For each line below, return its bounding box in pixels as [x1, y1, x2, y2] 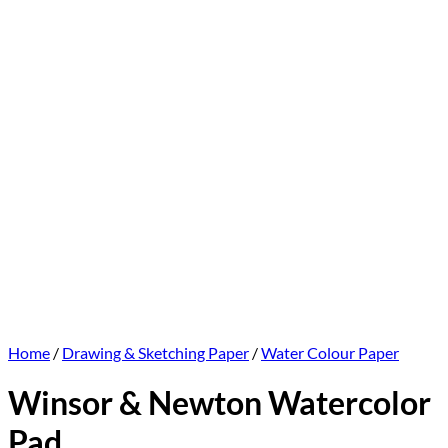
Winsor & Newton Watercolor [8, 383, 431, 423]
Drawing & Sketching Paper [62, 343, 249, 362]
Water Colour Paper [261, 343, 399, 362]
